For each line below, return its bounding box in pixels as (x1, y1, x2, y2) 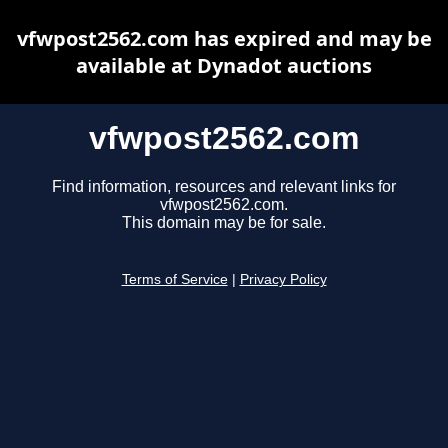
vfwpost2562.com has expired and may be (16, 25, 432, 52)
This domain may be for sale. (122, 214, 326, 232)
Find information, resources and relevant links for (52, 178, 396, 196)
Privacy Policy (239, 272, 327, 288)
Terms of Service (121, 272, 228, 288)
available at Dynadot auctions (76, 52, 372, 79)
